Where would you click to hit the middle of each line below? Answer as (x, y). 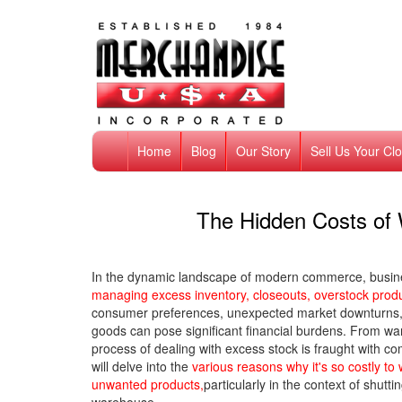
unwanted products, (148, 384)
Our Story (263, 151)
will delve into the (142, 366)
